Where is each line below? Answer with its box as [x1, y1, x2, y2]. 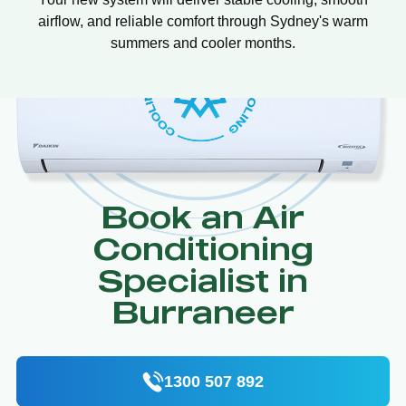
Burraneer [111, 291, 295, 331]
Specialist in [98, 259, 308, 299]
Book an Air [101, 196, 304, 236]
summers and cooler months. [111, 35, 295, 52]
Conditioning [92, 227, 314, 267]
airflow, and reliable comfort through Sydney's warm [38, 14, 368, 30]
